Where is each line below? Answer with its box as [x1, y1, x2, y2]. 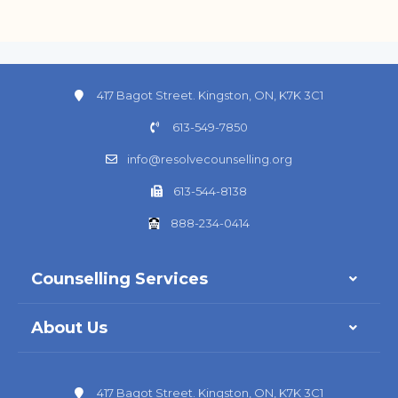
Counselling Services [31, 268, 208, 289]
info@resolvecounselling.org [127, 151, 293, 166]
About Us [31, 317, 107, 338]
